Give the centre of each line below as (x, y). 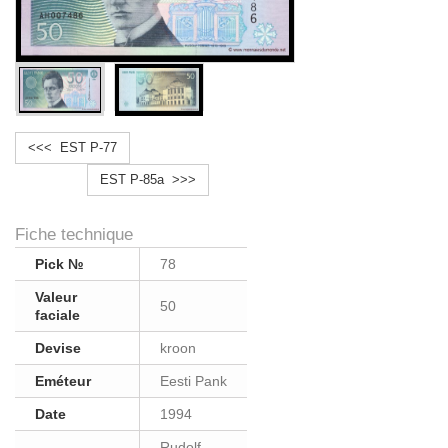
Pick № (59, 264)
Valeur (56, 297)
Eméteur (63, 381)
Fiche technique (74, 234)
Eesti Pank (193, 381)
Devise (58, 348)
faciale (57, 315)
